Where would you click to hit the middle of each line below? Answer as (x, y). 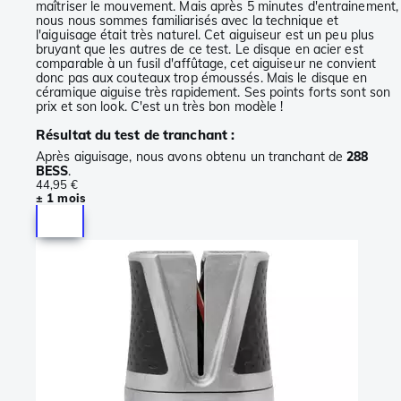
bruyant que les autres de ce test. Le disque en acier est (200, 50)
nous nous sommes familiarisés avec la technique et (188, 21)
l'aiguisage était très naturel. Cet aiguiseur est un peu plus (205, 35)
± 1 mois (61, 198)
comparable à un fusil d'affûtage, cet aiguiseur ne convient (206, 64)
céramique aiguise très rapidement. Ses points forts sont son (213, 93)
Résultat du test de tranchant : (136, 135)
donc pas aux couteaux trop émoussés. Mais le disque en (202, 78)
